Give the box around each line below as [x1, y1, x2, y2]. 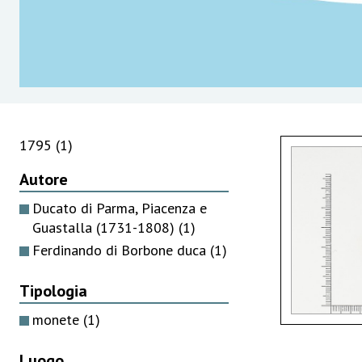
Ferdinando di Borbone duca [32, 240, 210, 259]
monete [32, 309, 83, 329]
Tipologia [19, 280, 87, 301]
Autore [19, 168, 68, 190]
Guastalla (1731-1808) [32, 217, 179, 237]
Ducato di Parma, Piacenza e [32, 198, 207, 217]
